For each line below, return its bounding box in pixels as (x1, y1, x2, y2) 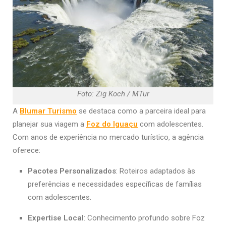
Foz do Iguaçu (86, 119, 138, 129)
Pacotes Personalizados (28, 166, 116, 176)
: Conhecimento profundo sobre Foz (84, 213, 205, 222)
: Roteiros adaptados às (116, 166, 195, 176)
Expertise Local (28, 213, 84, 222)
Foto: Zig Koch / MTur (77, 89, 149, 98)
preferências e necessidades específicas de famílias (28, 179, 202, 189)
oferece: (13, 145, 40, 155)
